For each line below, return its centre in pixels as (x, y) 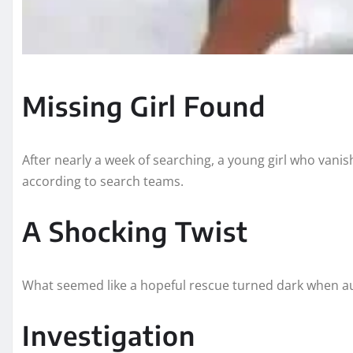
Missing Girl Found (144, 106)
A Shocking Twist (135, 231)
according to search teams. (103, 182)
